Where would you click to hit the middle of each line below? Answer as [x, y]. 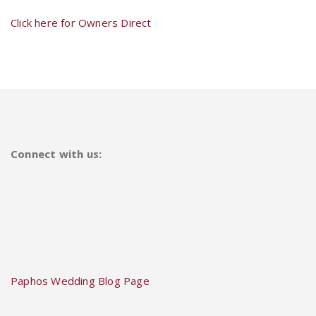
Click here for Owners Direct [81, 22]
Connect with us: [56, 153]
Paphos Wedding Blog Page [80, 280]
